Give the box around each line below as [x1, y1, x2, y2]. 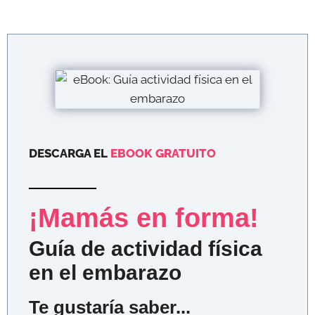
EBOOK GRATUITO [110, 146, 216, 160]
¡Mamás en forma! [29, 202, 259, 233]
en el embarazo [29, 260, 181, 284]
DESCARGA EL [29, 146, 110, 160]
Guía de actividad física [29, 236, 262, 260]
